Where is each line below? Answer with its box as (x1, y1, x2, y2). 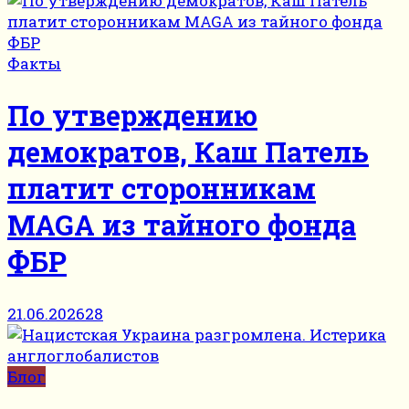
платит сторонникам (7, 170, 316, 207)
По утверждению (7, 97, 257, 134)
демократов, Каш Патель (7, 133, 369, 171)
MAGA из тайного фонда (7, 206, 356, 244)
